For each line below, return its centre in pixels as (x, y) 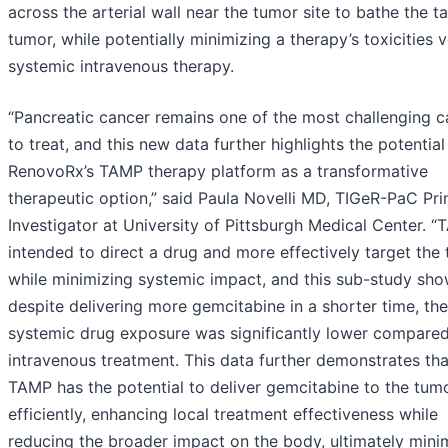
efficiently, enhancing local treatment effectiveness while (223, 413)
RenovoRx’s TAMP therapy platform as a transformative (218, 170)
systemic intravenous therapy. (121, 65)
